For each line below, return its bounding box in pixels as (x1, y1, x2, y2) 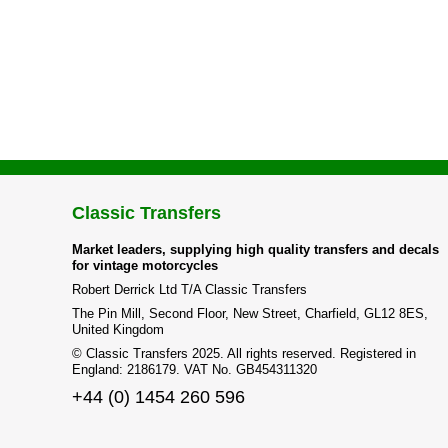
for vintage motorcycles (72, 258, 218, 273)
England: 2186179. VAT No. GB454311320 (72, 362, 317, 377)
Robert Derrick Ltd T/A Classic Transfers (72, 282, 307, 297)
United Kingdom (72, 322, 164, 337)
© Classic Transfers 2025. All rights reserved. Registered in (72, 346, 416, 361)
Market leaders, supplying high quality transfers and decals (72, 242, 439, 257)
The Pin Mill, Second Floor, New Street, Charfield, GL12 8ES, (72, 306, 428, 321)
